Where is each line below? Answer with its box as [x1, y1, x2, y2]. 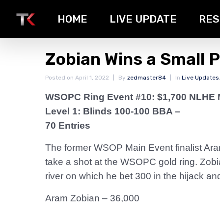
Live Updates [182, 74, 219, 81]
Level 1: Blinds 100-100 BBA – [45, 106, 180, 116]
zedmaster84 [127, 74, 166, 81]
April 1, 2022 [75, 74, 109, 81]
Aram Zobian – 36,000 [45, 193, 139, 203]
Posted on [45, 74, 75, 81]
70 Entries [45, 120, 90, 131]
